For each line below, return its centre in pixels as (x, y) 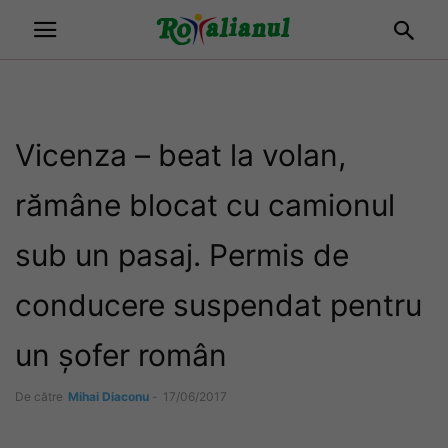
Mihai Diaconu (108, 396)
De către (39, 396)
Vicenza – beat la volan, (180, 155)
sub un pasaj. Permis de (182, 255)
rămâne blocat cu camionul (205, 205)
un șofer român (121, 355)
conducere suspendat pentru (218, 305)
